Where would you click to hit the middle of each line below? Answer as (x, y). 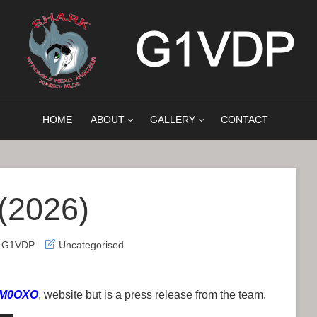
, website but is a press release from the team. (152, 295)
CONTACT (244, 120)
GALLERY (172, 120)
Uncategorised (91, 245)
